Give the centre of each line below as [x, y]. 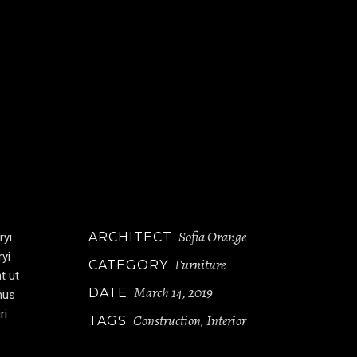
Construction [167, 321]
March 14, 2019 [173, 293]
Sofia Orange [212, 237]
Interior [226, 321]
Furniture [200, 265]
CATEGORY [128, 265]
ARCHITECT [130, 237]
